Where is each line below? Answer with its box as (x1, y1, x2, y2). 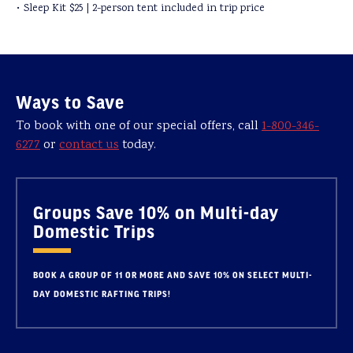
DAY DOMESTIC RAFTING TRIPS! (33, 289, 171, 299)
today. (119, 136, 156, 154)
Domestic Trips (33, 221, 155, 240)
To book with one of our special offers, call (16, 117, 262, 136)
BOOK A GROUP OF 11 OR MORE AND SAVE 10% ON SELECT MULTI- (33, 270, 312, 280)
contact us (59, 136, 119, 154)
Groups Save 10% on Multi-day (33, 203, 279, 221)
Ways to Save (16, 92, 124, 111)
